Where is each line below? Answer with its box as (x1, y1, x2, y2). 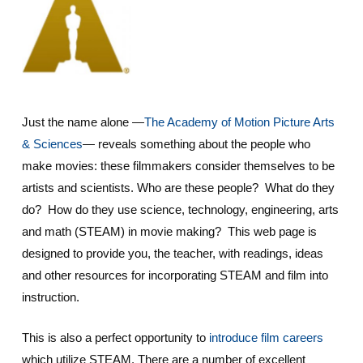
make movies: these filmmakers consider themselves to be (21, 159, 335, 173)
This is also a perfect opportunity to (21, 330, 209, 344)
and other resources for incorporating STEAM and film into (21, 268, 328, 283)
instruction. (21, 290, 79, 305)
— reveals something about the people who (82, 137, 310, 152)
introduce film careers (208, 330, 323, 344)
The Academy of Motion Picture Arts (143, 115, 335, 130)
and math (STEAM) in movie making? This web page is (21, 224, 317, 239)
